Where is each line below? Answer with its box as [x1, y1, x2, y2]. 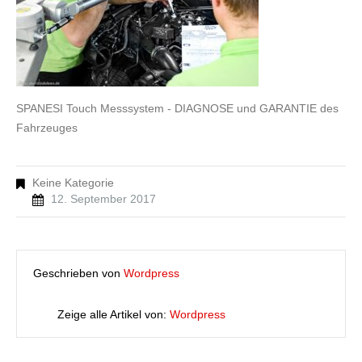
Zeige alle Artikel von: [57, 308, 170, 321]
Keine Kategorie [29, 176, 114, 189]
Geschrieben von [33, 267, 124, 280]
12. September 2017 [51, 192, 156, 205]
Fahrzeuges [16, 121, 78, 134]
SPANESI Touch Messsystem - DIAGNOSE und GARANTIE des [16, 102, 339, 115]
